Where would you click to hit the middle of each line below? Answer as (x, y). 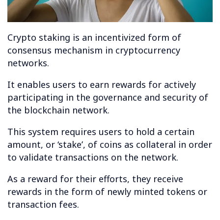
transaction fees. (43, 205)
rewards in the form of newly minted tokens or (107, 192)
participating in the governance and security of (108, 97)
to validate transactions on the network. (93, 157)
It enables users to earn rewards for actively (102, 85)
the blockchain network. (58, 110)
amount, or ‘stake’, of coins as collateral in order (110, 145)
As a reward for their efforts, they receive (95, 179)
